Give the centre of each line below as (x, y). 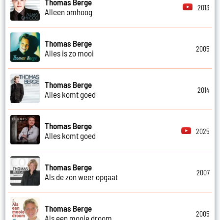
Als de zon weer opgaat (82, 177)
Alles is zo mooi (69, 53)
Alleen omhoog (69, 12)
